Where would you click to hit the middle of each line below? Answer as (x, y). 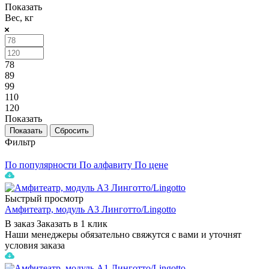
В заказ (20, 223)
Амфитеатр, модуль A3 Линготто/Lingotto (90, 209)
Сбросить (72, 130)
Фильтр (20, 142)
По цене (151, 165)
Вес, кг (19, 17)
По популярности (41, 165)
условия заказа (35, 245)
